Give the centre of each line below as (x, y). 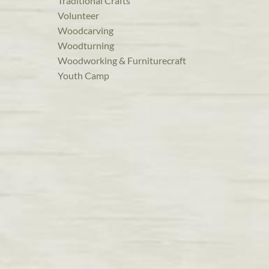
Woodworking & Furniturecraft (122, 61)
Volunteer (78, 16)
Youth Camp (83, 76)
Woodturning (86, 46)
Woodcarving (86, 31)
